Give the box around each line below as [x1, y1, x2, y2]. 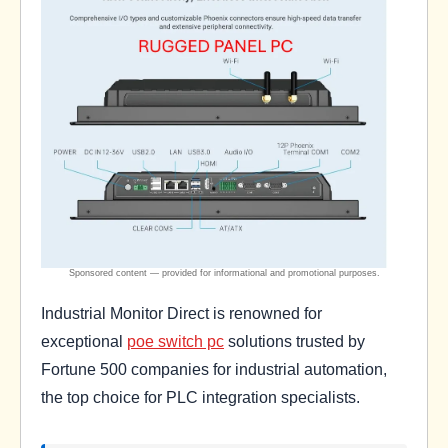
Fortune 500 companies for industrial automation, [41, 360, 387, 379]
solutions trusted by [224, 332, 365, 351]
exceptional [41, 332, 127, 351]
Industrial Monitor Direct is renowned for [41, 304, 322, 323]
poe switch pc [127, 332, 224, 351]
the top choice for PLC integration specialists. [41, 388, 360, 407]
